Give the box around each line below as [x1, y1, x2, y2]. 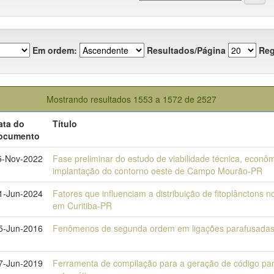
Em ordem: [32, 43, 77, 56]
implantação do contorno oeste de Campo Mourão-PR [53, 165, 262, 177]
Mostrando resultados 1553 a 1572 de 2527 [46, 93, 219, 105]
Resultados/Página [147, 43, 226, 56]
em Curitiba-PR [53, 199, 112, 212]
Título [53, 117, 77, 130]
